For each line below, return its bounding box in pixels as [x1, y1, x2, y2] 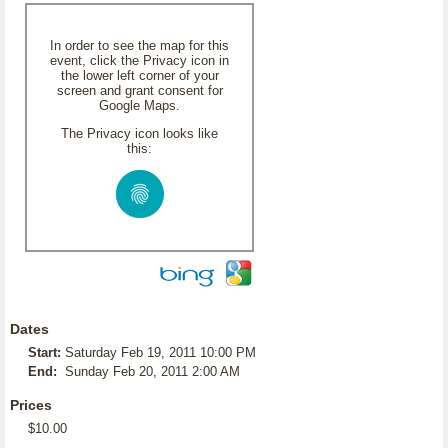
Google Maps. [99, 98, 180, 113]
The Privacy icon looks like [61, 126, 218, 141]
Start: [28, 345, 61, 360]
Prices [10, 397, 52, 413]
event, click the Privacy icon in [50, 53, 229, 68]
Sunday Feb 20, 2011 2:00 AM [65, 364, 240, 379]
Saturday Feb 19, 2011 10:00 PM [65, 345, 256, 360]
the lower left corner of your [60, 68, 219, 83]
